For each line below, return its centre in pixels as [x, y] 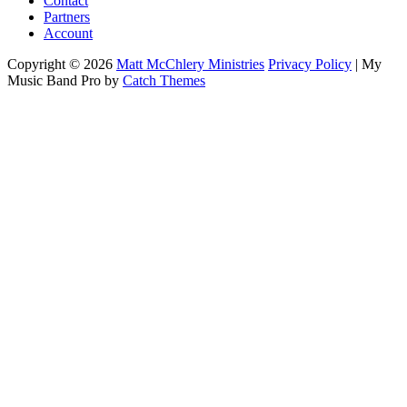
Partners [67, 16]
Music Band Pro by [65, 80]
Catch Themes [164, 80]
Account [68, 33]
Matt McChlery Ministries [190, 64]
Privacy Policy [310, 64]
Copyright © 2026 [62, 64]
